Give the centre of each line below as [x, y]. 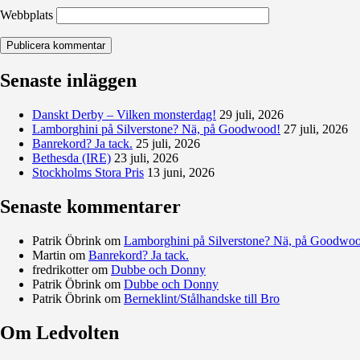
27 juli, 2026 [316, 129]
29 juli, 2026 [252, 115]
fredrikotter [60, 269]
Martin [49, 255]
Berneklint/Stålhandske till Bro [202, 298]
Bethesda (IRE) [72, 158]
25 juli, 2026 [168, 144]
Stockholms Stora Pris [88, 173]
